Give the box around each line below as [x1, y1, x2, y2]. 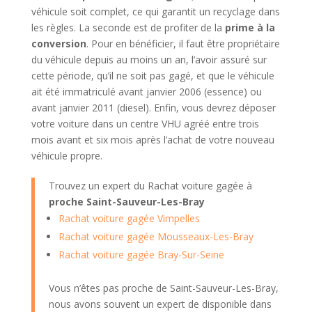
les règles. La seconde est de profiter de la [31, 20, 225, 34]
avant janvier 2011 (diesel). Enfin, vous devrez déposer [31, 100, 276, 114]
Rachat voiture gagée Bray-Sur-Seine [58, 247, 224, 261]
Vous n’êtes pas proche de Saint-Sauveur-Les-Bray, [48, 281, 279, 295]
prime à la [224, 20, 275, 34]
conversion [31, 36, 86, 50]
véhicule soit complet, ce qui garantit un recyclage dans [31, 4, 280, 18]
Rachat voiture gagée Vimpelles [58, 211, 200, 225]
